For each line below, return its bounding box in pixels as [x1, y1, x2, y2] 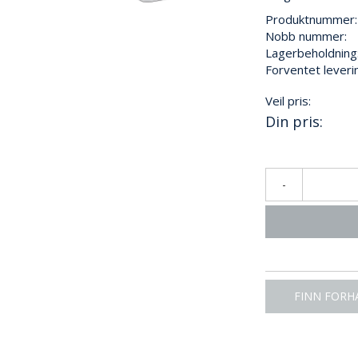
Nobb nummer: [265, 28, 348, 44]
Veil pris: [265, 93, 312, 109]
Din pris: [265, 112, 324, 131]
